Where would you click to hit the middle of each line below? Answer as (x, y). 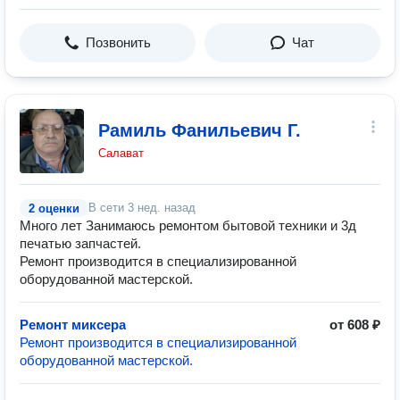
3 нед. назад (162, 208)
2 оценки (54, 208)
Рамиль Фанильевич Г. (200, 130)
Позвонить (118, 42)
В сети (108, 208)
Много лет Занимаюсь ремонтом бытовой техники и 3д (188, 225)
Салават (121, 153)
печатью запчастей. (80, 243)
